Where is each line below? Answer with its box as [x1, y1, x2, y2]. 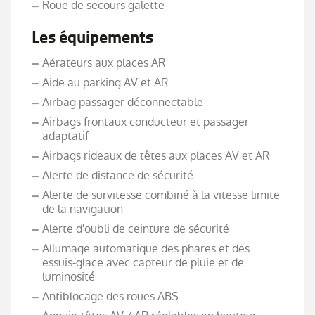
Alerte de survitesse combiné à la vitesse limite [42, 187, 280, 204]
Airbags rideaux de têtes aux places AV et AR [42, 148, 269, 165]
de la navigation [42, 201, 123, 218]
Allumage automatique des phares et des [42, 240, 250, 257]
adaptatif [42, 128, 89, 145]
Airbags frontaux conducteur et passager [42, 114, 249, 131]
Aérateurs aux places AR [42, 55, 165, 72]
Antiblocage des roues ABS [42, 288, 179, 305]
